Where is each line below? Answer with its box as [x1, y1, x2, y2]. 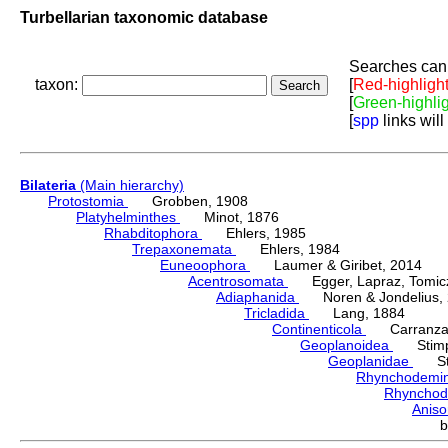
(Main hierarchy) [76, 177, 184, 194]
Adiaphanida [216, 289, 299, 306]
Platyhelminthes [76, 209, 180, 226]
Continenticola [272, 321, 366, 338]
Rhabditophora [104, 225, 202, 242]
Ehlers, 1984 [236, 241, 340, 258]
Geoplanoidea [300, 337, 393, 354]
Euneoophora [160, 257, 250, 274]
